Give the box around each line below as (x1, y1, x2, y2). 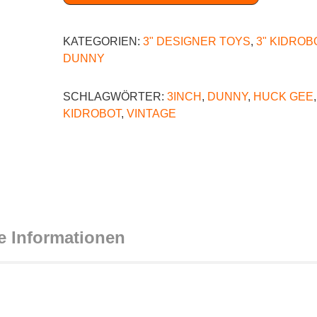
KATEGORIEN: (63, 35, 143, 48)
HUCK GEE (253, 91, 313, 103)
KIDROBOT (63, 108, 121, 120)
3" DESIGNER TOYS (143, 35, 250, 48)
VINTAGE (127, 108, 176, 120)
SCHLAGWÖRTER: (63, 91, 167, 103)
